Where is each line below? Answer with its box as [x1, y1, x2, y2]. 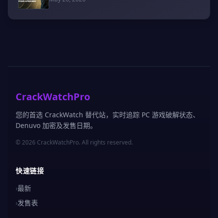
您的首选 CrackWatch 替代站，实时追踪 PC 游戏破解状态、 [16, 109, 200, 119]
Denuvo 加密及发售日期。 [16, 120, 97, 130]
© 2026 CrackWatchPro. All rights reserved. [16, 138, 133, 146]
